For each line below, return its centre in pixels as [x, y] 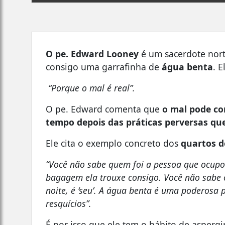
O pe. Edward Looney [92, 53]
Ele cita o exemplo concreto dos [114, 143]
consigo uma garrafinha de [104, 67]
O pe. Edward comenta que [104, 109]
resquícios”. [69, 203]
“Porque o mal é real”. [92, 88]
